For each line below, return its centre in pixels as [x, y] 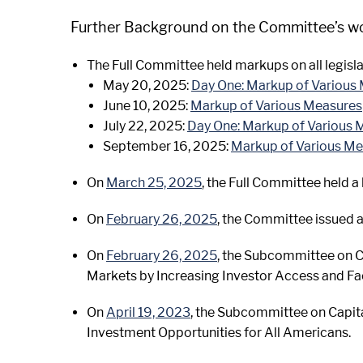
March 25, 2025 [154, 183]
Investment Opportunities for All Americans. [219, 333]
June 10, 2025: [147, 106]
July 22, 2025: [145, 126]
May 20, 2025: [147, 85]
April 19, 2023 [148, 312]
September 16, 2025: [167, 146]
